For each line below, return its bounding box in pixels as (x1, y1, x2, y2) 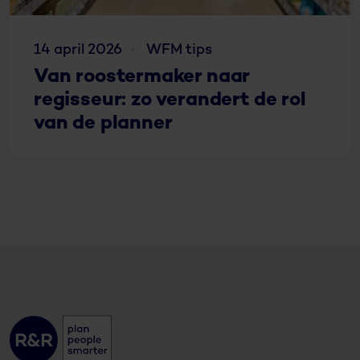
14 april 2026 (34, 42, 122, 58)
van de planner (34, 113, 173, 134)
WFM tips (146, 42, 212, 58)
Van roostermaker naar (34, 67, 250, 88)
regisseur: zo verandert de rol (34, 90, 306, 111)
